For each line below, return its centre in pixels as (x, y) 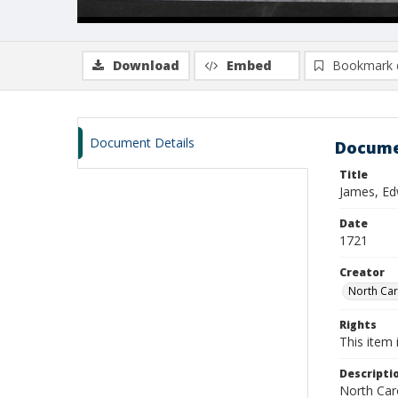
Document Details (142, 143)
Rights (358, 325)
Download (146, 65)
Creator (362, 272)
